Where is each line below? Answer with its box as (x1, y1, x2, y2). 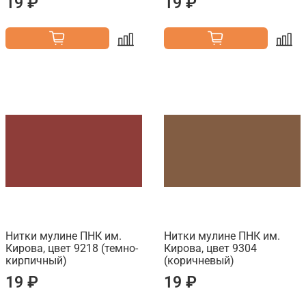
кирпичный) (5, 254, 67, 268)
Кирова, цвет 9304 (164, 242, 257, 255)
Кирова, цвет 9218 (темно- (5, 242, 138, 255)
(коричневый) (164, 254, 234, 268)
